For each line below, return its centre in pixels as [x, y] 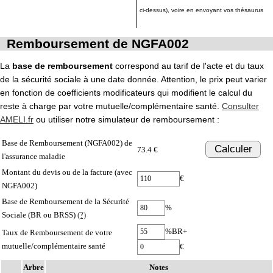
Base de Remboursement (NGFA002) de [67, 143]
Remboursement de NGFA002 [97, 43]
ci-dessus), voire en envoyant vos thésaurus [201, 10]
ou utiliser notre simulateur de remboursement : [126, 119]
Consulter [240, 106]
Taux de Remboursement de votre [57, 232]
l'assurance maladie [34, 156]
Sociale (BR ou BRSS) [40, 214]
